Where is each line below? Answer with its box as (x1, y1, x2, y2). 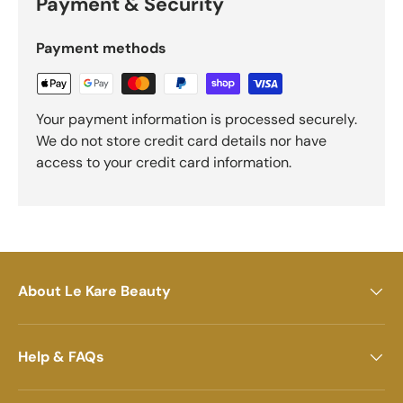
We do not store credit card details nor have (36, 131, 327, 151)
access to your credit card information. (36, 153, 291, 173)
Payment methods (36, 39, 166, 58)
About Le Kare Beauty (18, 281, 171, 300)
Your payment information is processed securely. (36, 110, 357, 130)
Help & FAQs (18, 346, 104, 366)
